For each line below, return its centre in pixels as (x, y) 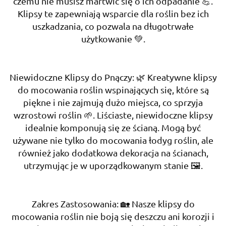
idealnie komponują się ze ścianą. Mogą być (113, 127)
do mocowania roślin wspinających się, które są (113, 89)
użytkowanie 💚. (113, 38)
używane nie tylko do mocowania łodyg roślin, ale (113, 140)
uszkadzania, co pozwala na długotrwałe (113, 26)
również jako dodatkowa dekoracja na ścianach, (113, 152)
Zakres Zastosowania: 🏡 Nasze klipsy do (113, 203)
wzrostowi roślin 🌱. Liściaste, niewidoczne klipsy (113, 115)
